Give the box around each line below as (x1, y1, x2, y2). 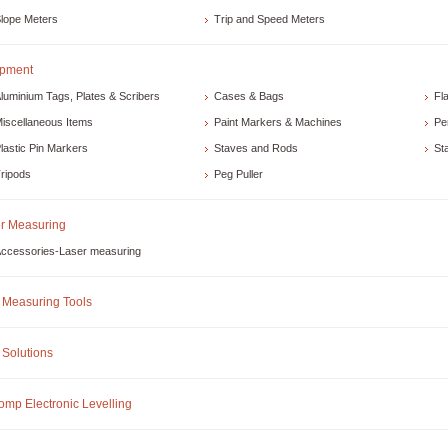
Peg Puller (214, 168, 263, 181)
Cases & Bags (214, 90, 284, 103)
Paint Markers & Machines (214, 116, 342, 129)
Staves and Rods (214, 142, 298, 155)
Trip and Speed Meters (214, 13, 325, 26)
